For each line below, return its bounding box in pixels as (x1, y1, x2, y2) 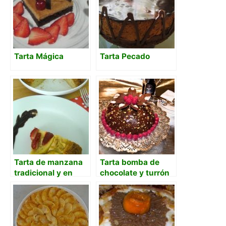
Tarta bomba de (100, 157, 159, 167)
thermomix (14, 178, 55, 188)
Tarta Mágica (14, 51, 64, 61)
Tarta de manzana (14, 157, 83, 167)
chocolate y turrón (100, 167, 169, 178)
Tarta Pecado (100, 51, 150, 61)
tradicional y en (14, 167, 73, 178)
